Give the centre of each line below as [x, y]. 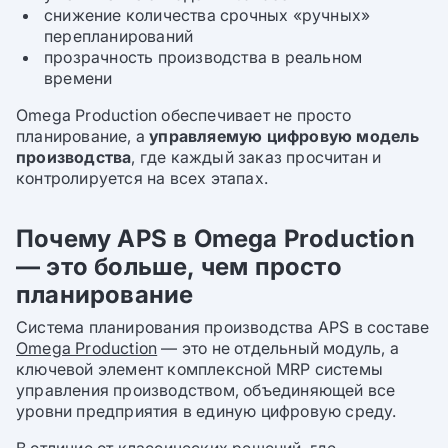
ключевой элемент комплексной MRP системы [199, 368]
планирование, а [83, 136]
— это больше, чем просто [179, 267]
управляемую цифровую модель [284, 136]
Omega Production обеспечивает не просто [183, 115]
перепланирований [119, 36]
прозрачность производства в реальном [203, 57]
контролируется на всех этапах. [142, 178]
